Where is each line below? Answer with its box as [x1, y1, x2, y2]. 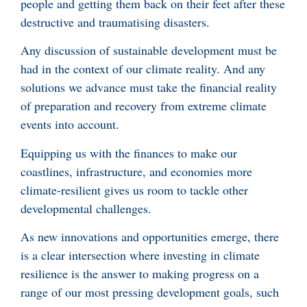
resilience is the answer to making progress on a [21, 265, 259, 282]
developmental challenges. [21, 199, 156, 217]
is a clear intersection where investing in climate [21, 247, 260, 264]
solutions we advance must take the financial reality [21, 79, 277, 96]
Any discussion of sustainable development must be [21, 42, 277, 59]
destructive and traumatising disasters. [21, 13, 210, 30]
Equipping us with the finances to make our [21, 144, 237, 161]
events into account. [21, 116, 119, 133]
